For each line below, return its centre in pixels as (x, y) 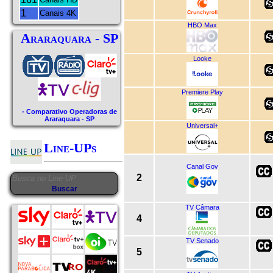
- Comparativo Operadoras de (69, 112)
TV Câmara (202, 207)
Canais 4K (58, 13)
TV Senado (202, 240)
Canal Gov (202, 166)
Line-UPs (70, 148)
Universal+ (202, 125)
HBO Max (202, 25)
